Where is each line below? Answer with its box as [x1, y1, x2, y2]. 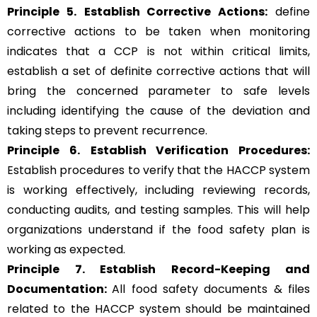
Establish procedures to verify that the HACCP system [7, 162, 310, 179]
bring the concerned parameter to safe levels [7, 83, 310, 100]
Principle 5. [7, 4, 76, 21]
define [267, 4, 311, 21]
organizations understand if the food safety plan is [7, 221, 310, 238]
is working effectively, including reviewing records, [7, 182, 310, 199]
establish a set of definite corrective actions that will [7, 63, 310, 80]
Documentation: [7, 281, 113, 298]
